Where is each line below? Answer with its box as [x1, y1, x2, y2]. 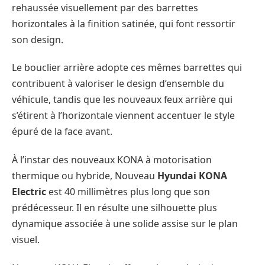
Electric [12, 185, 46, 198]
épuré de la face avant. [12, 125, 112, 138]
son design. [12, 33, 63, 46]
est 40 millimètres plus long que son [46, 185, 210, 198]
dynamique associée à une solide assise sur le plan [12, 216, 238, 230]
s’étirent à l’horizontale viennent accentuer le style [12, 109, 235, 122]
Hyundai [157, 169, 196, 182]
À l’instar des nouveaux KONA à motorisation [12, 153, 212, 166]
